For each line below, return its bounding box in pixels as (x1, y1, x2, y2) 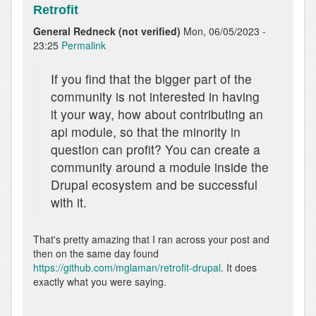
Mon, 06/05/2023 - (183, 23, 266, 38)
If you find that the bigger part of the (51, 69, 252, 87)
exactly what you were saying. (33, 274, 166, 288)
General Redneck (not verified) (33, 23, 181, 38)
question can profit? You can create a (51, 140, 260, 158)
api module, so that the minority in (51, 122, 241, 140)
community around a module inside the (51, 157, 269, 176)
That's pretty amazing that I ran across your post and (33, 231, 269, 246)
